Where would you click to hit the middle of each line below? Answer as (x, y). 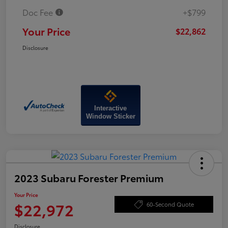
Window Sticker (110, 116)
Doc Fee (39, 12)
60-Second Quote (170, 204)
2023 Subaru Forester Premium (89, 177)
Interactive (111, 108)
